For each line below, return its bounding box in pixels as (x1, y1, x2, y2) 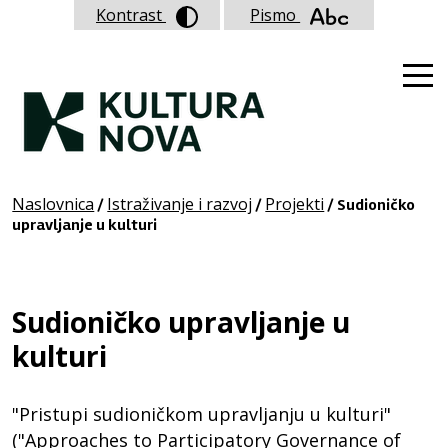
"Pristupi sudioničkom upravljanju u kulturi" (12, 402, 392, 426)
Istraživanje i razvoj (107, 193, 253, 215)
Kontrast (96, 4, 166, 26)
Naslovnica (12, 193, 95, 215)
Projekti (265, 193, 325, 215)
